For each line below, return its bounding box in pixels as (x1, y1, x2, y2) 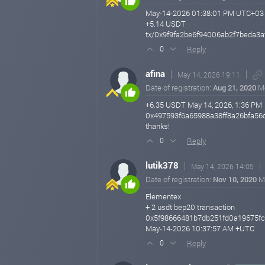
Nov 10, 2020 (213, 174, 257, 185)
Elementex (146, 191, 181, 202)
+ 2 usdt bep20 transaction (146, 202, 235, 212)
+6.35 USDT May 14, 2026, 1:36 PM (146, 99, 262, 110)
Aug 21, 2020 (213, 82, 256, 93)
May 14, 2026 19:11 (177, 70, 240, 79)
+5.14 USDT (146, 18, 186, 29)
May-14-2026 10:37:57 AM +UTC (146, 223, 254, 234)
